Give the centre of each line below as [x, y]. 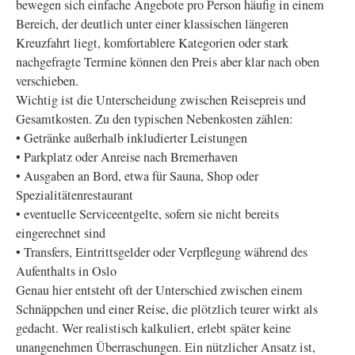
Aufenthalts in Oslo [66, 271]
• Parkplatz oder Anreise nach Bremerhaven [127, 157]
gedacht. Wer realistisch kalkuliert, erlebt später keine [153, 328]
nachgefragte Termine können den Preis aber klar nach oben [168, 62]
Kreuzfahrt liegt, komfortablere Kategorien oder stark [152, 43]
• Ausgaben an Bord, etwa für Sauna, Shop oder [137, 176]
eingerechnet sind [61, 233]
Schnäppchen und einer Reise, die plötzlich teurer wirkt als [167, 309]
